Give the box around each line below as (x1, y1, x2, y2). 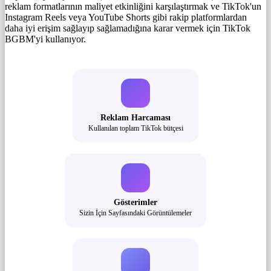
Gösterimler (114, 197, 157, 207)
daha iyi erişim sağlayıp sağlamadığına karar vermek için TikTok (5, 23, 250, 34)
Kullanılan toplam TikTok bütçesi (88, 124, 183, 133)
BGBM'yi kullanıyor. (5, 34, 86, 45)
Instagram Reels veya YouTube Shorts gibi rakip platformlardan (5, 12, 247, 23)
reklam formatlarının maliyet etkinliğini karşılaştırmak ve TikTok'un (5, 1, 261, 12)
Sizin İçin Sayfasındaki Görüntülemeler (79, 209, 192, 218)
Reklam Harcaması (100, 113, 171, 123)
